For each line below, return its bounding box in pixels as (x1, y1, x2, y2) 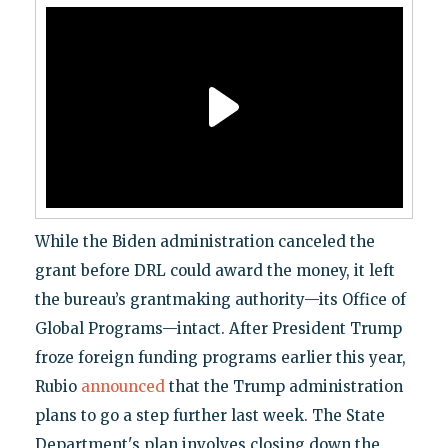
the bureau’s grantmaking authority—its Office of (34, 289, 406, 309)
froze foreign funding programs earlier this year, (34, 347, 406, 367)
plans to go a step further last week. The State (34, 405, 385, 425)
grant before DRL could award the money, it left (34, 260, 395, 280)
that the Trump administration (164, 376, 403, 396)
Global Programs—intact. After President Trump (34, 318, 402, 338)
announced (80, 376, 165, 396)
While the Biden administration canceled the (34, 231, 375, 251)
